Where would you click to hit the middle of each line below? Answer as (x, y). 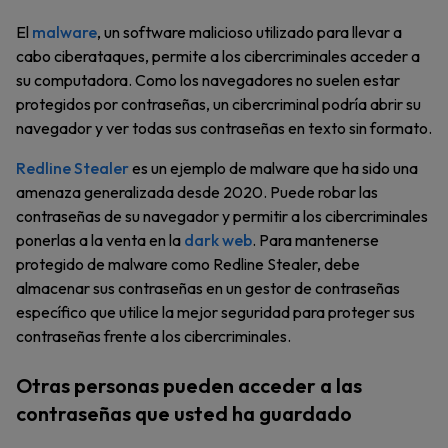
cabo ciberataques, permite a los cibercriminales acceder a (218, 56)
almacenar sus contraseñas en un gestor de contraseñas (208, 288)
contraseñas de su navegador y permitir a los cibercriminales (222, 216)
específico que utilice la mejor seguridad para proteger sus (215, 312)
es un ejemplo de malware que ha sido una (273, 168)
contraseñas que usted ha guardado (184, 413)
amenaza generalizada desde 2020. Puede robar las (197, 192)
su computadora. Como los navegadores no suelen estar (208, 80)
